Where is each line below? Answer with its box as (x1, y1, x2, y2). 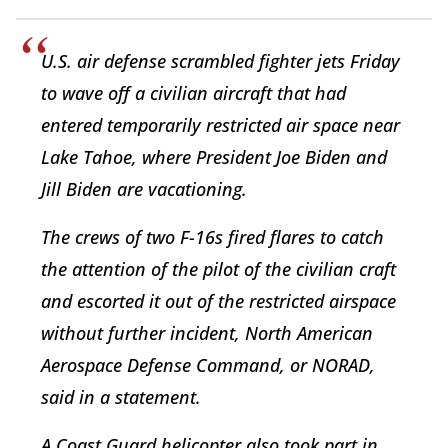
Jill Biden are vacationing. (41, 177, 252, 202)
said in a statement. (41, 385, 206, 410)
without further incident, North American (41, 321, 373, 346)
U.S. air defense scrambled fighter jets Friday (41, 49, 400, 74)
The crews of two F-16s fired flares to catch (41, 225, 384, 250)
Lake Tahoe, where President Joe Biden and (41, 145, 387, 170)
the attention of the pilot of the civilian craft (41, 257, 396, 282)
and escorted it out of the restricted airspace (41, 289, 396, 314)
